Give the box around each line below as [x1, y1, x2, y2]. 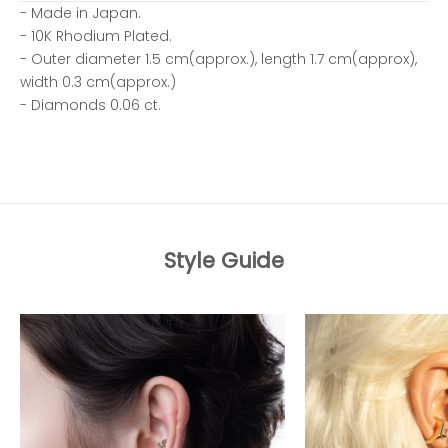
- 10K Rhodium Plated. [20, 25, 172, 46]
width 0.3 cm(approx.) [20, 71, 176, 92]
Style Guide [164, 245, 284, 275]
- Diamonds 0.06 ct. [20, 94, 161, 115]
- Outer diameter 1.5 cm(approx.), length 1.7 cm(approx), [20, 48, 417, 69]
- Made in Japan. [20, 2, 141, 23]
